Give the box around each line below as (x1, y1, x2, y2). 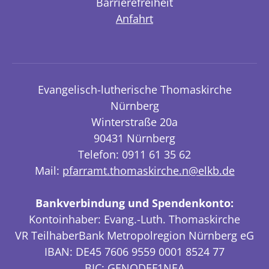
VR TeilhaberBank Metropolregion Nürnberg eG (15, 228, 254, 243)
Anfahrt (116, 11, 153, 26)
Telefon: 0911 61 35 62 (78, 147, 191, 162)
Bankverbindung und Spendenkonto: (35, 196, 234, 211)
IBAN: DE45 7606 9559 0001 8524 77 (44, 244, 225, 259)
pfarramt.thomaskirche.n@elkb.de (62, 163, 235, 178)
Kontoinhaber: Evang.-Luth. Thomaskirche (29, 212, 240, 227)
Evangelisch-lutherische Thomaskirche (37, 82, 232, 97)
